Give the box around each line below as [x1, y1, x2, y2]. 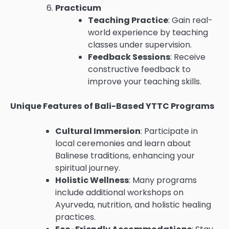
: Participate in [141, 125, 198, 137]
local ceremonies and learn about [55, 137, 191, 149]
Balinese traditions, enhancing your [55, 149, 195, 162]
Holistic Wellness [55, 174, 129, 186]
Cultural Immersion [55, 125, 141, 137]
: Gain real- [168, 14, 213, 27]
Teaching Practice [88, 14, 168, 27]
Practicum [55, 2, 101, 14]
